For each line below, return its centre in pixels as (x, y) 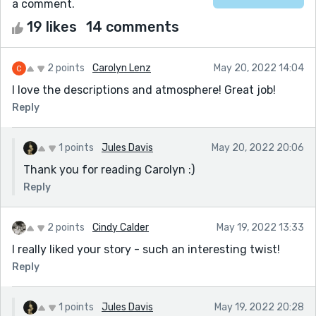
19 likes (52, 26)
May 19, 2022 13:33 (260, 227)
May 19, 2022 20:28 (259, 307)
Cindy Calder (121, 227)
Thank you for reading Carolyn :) (109, 169)
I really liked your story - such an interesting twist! (146, 249)
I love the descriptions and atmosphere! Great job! (144, 90)
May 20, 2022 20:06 (258, 147)
